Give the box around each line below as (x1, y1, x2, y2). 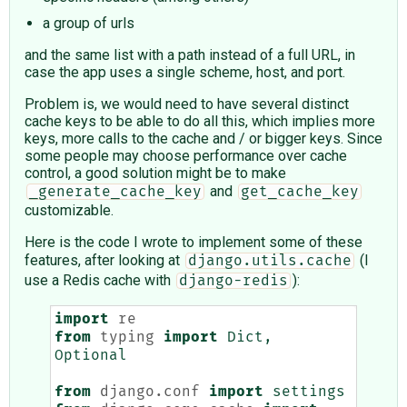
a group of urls (43, 15, 134, 33)
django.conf (100, 384, 200, 400)
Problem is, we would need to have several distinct (25, 95, 349, 114)
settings (273, 384, 345, 400)
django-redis (178, 273, 288, 289)
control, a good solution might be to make (25, 164, 286, 183)
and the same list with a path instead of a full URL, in (25, 46, 355, 65)
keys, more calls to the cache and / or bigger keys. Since (25, 130, 382, 148)
